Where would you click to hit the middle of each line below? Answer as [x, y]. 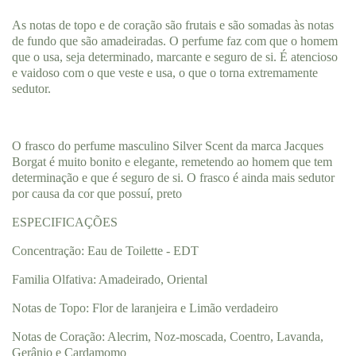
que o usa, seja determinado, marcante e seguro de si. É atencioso [175, 56]
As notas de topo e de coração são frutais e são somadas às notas [173, 25]
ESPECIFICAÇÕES [65, 222]
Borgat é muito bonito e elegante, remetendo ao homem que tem [172, 161]
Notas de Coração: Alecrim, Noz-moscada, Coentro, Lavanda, [168, 336]
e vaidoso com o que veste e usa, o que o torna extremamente [165, 72]
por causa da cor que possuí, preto [97, 193]
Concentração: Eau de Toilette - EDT [105, 250]
